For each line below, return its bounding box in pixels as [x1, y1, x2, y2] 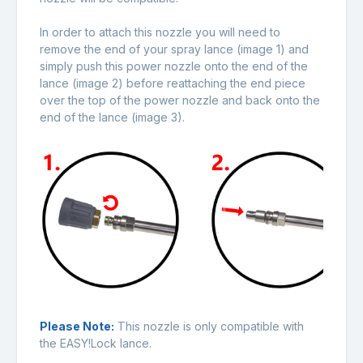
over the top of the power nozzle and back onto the [40, 93, 320, 108]
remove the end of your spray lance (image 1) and [40, 42, 309, 57]
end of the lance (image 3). [40, 110, 185, 125]
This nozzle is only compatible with [114, 319, 304, 334]
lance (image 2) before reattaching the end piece [40, 76, 305, 91]
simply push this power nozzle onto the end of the [40, 59, 308, 74]
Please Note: [40, 319, 114, 334]
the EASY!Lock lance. [40, 336, 152, 351]
